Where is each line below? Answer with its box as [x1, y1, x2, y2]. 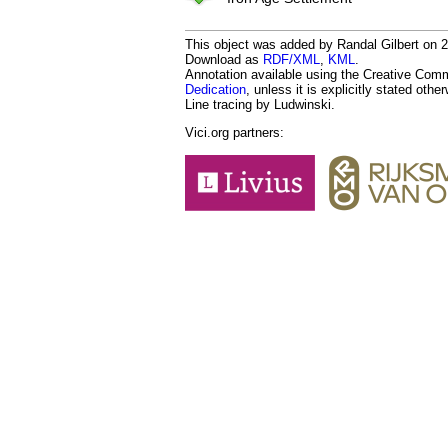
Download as [185, 51, 263, 67]
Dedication [185, 81, 246, 97]
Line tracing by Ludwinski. [185, 96, 335, 112]
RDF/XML [263, 51, 320, 67]
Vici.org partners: [185, 124, 284, 140]
